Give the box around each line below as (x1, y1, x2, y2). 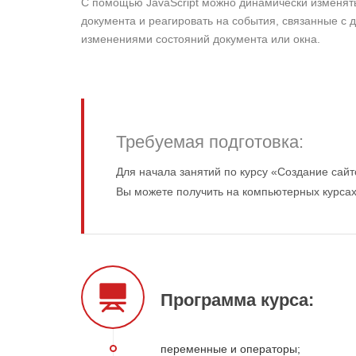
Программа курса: (161, 290, 314, 310)
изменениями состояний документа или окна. (81, 33, 320, 45)
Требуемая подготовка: (116, 132, 304, 152)
